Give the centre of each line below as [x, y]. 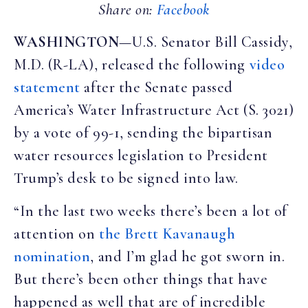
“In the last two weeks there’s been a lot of [151, 211]
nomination [52, 256]
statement [47, 88]
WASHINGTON [67, 42]
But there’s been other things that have [141, 279]
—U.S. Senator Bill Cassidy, [206, 42]
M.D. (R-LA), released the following [132, 65]
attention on [57, 233]
